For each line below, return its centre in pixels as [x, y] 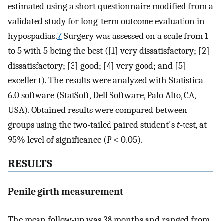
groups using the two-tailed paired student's [92, 125]
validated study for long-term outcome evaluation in [106, 21]
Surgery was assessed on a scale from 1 [135, 36]
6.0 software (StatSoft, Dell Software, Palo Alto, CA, [102, 95]
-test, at [193, 125]
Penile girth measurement [66, 191]
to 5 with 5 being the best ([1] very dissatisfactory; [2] [109, 51]
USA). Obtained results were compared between [98, 110]
